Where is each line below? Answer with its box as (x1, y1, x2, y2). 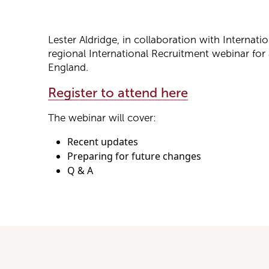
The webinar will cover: (48, 112, 156, 124)
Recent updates (67, 135, 138, 149)
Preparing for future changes (67, 150, 201, 163)
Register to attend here (48, 85, 188, 101)
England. (48, 62, 88, 74)
